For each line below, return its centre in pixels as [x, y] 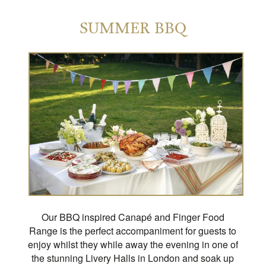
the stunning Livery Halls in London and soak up [133, 258]
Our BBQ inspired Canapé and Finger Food [133, 217]
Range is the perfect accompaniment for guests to [133, 230]
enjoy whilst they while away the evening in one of [133, 244]
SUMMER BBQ [133, 28]
